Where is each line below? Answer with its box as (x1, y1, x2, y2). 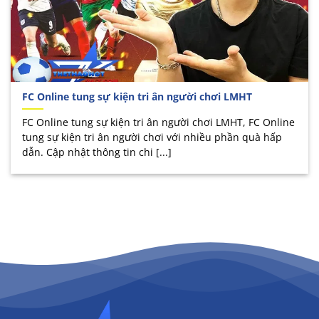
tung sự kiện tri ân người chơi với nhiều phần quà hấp (22, 130, 283, 144)
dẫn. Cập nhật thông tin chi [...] (22, 145, 172, 159)
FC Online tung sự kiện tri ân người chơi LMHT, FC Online (22, 115, 296, 129)
